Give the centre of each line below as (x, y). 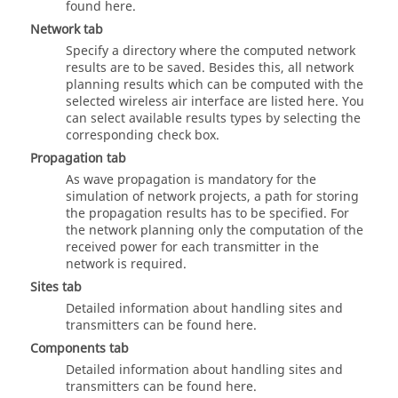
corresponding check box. (143, 136)
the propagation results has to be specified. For (207, 214)
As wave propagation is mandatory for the (191, 180)
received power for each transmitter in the (192, 248)
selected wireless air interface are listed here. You (215, 102)
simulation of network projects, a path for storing (212, 197)
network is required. (126, 265)
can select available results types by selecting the (213, 119)
